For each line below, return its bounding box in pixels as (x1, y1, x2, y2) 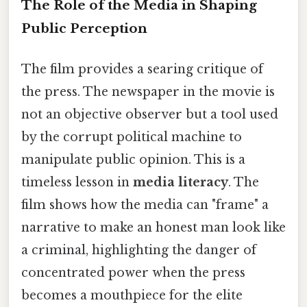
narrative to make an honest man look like (21, 220, 286, 236)
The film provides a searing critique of (21, 62, 263, 77)
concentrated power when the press (21, 265, 245, 281)
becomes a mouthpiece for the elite (21, 288, 243, 304)
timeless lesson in (21, 175, 133, 191)
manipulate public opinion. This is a (21, 152, 245, 168)
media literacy (133, 175, 228, 191)
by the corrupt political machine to (21, 130, 242, 145)
